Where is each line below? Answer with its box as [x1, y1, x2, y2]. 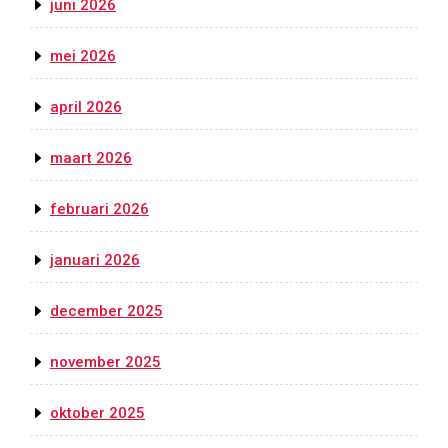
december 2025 [50, 302, 163, 321]
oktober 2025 [50, 404, 145, 423]
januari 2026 [50, 251, 140, 270]
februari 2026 [50, 200, 149, 219]
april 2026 [50, 98, 122, 117]
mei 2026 [50, 47, 116, 66]
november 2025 [50, 353, 161, 372]
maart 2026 [50, 149, 132, 168]
